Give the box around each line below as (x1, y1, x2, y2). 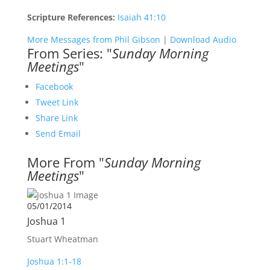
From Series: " (27, 44, 112, 62)
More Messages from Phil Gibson (27, 34, 160, 45)
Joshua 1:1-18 (27, 256, 81, 267)
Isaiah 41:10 (117, 11, 166, 23)
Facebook (35, 81, 73, 92)
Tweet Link (35, 96, 78, 108)
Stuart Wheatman (27, 233, 98, 245)
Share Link (35, 112, 78, 124)
